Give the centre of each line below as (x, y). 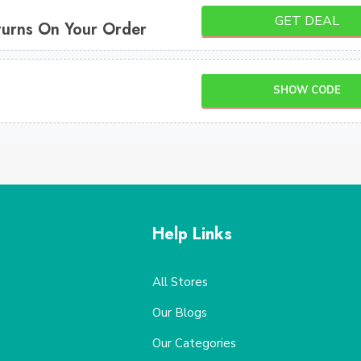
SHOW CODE (307, 90)
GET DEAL (307, 21)
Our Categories (194, 343)
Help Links (192, 234)
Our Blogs (179, 313)
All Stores (180, 282)
